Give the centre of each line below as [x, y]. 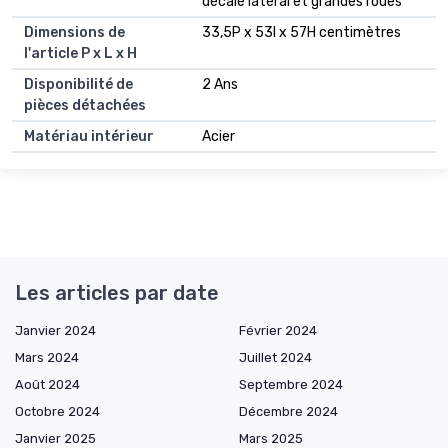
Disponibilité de [78, 85]
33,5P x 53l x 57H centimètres [301, 33]
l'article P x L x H [80, 54]
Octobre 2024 [57, 412]
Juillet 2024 [275, 358]
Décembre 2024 [288, 412]
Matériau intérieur [89, 137]
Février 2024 [278, 331]
